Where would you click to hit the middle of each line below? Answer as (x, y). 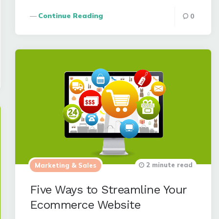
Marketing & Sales (65, 165)
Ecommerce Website (85, 205)
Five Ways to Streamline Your (108, 190)
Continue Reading (70, 16)
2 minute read (169, 165)
